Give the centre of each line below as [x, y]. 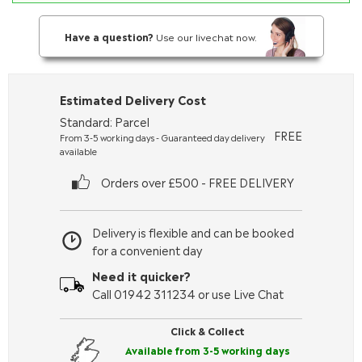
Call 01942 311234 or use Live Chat [188, 293]
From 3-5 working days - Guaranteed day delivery [162, 137]
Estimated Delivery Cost [133, 99]
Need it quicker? [141, 275]
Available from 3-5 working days [208, 350]
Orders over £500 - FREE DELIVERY [197, 182]
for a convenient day [147, 250]
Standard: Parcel [105, 121]
